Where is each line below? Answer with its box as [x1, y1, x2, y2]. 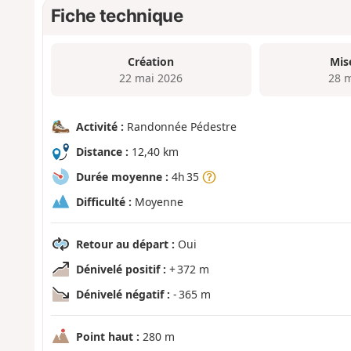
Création [128, 53, 175, 69]
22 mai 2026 [119, 70, 183, 85]
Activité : [75, 119, 124, 135]
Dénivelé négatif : [75, 287, 170, 302]
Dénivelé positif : [75, 262, 166, 277]
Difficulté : [75, 194, 132, 210]
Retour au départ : [75, 237, 175, 252]
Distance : [75, 144, 128, 160]
